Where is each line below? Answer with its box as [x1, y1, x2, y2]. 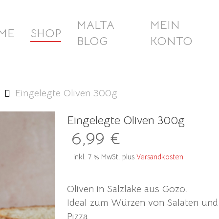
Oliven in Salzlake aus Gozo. [66, 182, 188, 195]
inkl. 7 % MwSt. [73, 152, 120, 161]
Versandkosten [136, 152, 183, 161]
